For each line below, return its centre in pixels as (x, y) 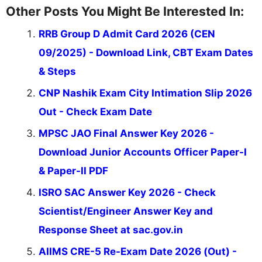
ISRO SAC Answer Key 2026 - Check (127, 193)
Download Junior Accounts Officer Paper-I (143, 152)
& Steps (57, 72)
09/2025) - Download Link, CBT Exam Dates (146, 53)
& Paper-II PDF (73, 171)
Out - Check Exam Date (95, 112)
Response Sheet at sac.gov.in (111, 230)
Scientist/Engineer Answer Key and (126, 211)
